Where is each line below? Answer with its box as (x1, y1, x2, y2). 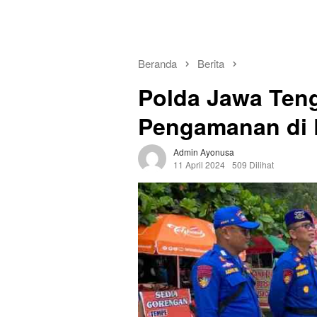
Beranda (138, 56, 177, 71)
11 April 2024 (173, 158, 225, 171)
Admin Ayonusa (173, 146, 234, 158)
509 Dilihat (232, 158, 274, 171)
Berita (197, 56, 224, 71)
